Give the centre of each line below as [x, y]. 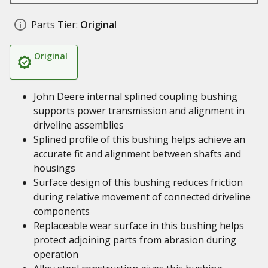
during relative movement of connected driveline [142, 197]
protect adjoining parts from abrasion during [135, 240]
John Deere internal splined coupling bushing [135, 96]
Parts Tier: [54, 25]
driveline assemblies [79, 125]
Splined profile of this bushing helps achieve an [139, 139]
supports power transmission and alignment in [139, 111]
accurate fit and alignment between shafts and [137, 154]
